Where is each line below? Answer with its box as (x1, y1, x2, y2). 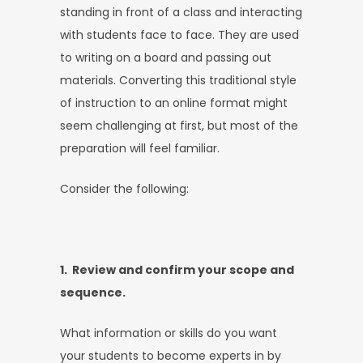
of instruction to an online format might (60, 94, 288, 111)
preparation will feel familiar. (60, 139, 220, 156)
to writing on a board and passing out (60, 49, 271, 66)
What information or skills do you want (60, 324, 277, 341)
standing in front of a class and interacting (60, 3, 302, 20)
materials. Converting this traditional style (60, 71, 297, 88)
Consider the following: (60, 180, 189, 197)
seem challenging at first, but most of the (60, 117, 298, 134)
